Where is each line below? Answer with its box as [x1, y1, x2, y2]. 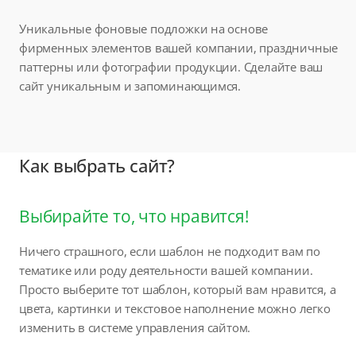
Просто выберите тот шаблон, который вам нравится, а [19, 281, 336, 297]
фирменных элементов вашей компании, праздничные [19, 39, 339, 56]
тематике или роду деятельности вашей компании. [19, 261, 313, 278]
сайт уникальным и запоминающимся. [19, 77, 242, 94]
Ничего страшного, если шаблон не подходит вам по [19, 242, 320, 259]
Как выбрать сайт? [19, 153, 175, 177]
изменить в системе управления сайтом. [19, 319, 251, 335]
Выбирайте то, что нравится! [19, 204, 250, 227]
